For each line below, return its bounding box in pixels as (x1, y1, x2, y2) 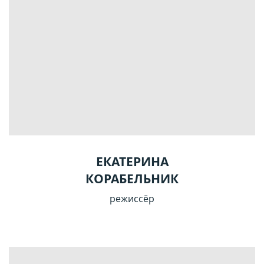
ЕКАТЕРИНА (95, 153, 169, 170)
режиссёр (110, 192, 154, 206)
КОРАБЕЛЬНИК (85, 170, 179, 187)
